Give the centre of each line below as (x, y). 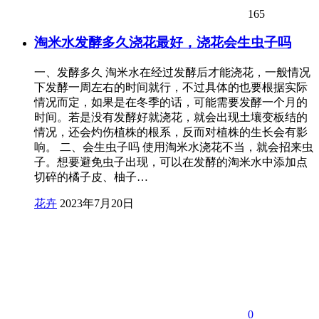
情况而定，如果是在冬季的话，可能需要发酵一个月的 (171, 103)
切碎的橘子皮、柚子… (91, 177)
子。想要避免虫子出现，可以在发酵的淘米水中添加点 (171, 162)
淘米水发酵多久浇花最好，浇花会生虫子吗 (163, 43)
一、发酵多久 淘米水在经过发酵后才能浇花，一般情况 (172, 73)
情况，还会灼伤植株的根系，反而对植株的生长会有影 (171, 132)
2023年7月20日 (97, 204)
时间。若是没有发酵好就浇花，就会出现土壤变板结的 (171, 117)
